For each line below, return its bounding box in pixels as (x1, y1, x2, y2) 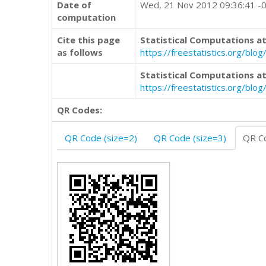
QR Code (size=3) (154, 132, 226, 144)
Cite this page (57, 34, 120, 46)
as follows (57, 46, 103, 58)
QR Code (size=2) (65, 132, 137, 144)
